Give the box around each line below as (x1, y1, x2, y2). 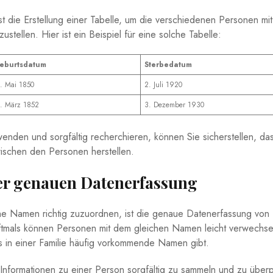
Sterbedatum (144, 59, 192, 71)
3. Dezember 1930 (144, 99, 204, 111)
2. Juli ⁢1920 (144, 79, 182, 91)
